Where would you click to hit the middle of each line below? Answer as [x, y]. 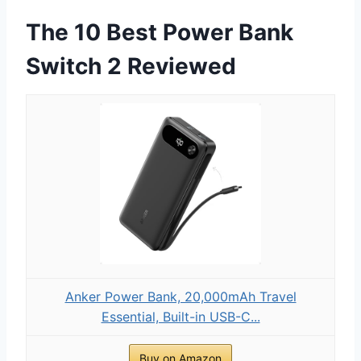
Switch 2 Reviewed [131, 66]
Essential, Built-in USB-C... [180, 316]
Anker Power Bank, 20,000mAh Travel [180, 296]
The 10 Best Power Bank [160, 32]
